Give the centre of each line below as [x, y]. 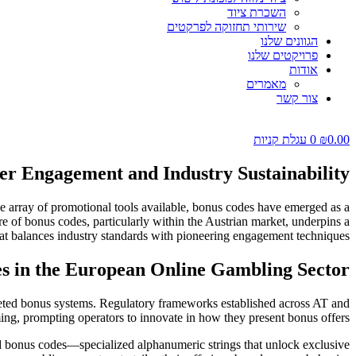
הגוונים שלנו [289, 41]
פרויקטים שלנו [283, 55]
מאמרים [266, 84]
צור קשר [297, 98]
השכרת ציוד [257, 12]
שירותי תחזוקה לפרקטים [226, 27]
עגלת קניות [280, 139]
